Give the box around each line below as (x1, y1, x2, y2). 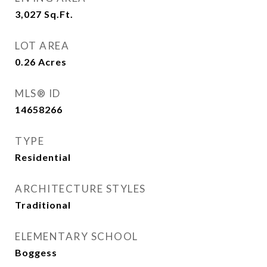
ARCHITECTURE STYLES (15, 182, 146, 195)
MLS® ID (15, 87, 61, 100)
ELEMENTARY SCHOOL (15, 230, 138, 243)
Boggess (15, 247, 57, 258)
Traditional (15, 199, 71, 210)
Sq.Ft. (44, 8, 73, 20)
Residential (15, 151, 71, 163)
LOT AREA (15, 39, 69, 52)
